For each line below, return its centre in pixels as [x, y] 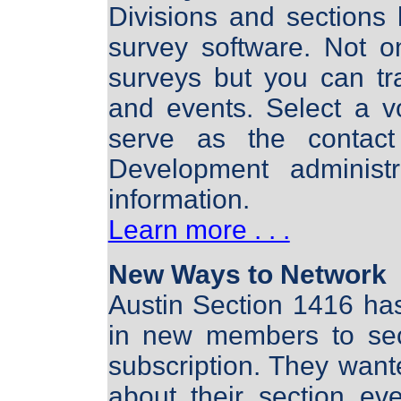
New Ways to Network [247, 275]
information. [179, 200]
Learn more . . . [199, 230]
